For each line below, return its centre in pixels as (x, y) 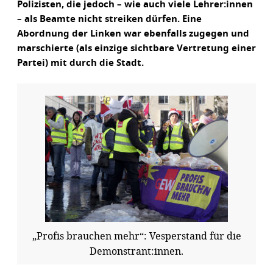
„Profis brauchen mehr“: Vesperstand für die (136, 236)
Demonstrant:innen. (136, 251)
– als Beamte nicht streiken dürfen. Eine (109, 19)
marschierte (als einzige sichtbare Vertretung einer (136, 49)
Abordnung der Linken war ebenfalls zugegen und (133, 34)
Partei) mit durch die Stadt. (80, 63)
